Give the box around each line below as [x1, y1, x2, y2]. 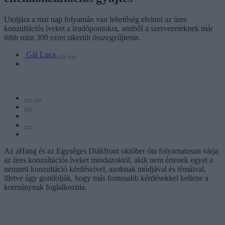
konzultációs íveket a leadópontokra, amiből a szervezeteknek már [4, 24, 213, 33]
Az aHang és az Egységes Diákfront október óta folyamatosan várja [4, 146, 218, 155]
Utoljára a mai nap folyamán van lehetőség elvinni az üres [4, 15, 187, 24]
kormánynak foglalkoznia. [4, 182, 87, 191]
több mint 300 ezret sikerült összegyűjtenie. [4, 33, 141, 42]
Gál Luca [26, 50, 58, 59]
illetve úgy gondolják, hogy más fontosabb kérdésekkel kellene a [4, 173, 208, 182]
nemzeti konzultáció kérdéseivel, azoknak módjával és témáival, [4, 164, 206, 173]
